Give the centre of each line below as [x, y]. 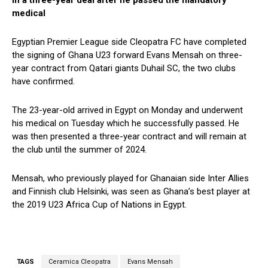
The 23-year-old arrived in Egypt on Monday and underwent [127, 110]
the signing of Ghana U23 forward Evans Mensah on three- [127, 55]
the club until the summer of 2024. [79, 150]
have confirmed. [43, 82]
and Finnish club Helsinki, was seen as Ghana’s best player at [131, 192]
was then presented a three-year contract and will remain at [129, 137]
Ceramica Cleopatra [80, 262]
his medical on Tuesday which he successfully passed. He [126, 124]
